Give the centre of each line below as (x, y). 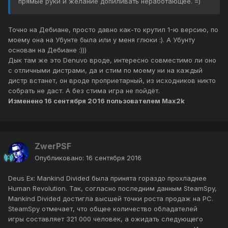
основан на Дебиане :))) (47, 50)
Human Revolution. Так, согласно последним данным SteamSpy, (112, 189)
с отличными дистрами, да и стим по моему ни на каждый (105, 70)
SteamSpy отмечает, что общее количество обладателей (103, 209)
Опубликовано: (60, 158)
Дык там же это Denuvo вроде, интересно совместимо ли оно (112, 60)
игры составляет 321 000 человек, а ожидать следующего (106, 219)
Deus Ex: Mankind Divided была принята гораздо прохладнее (107, 178)
